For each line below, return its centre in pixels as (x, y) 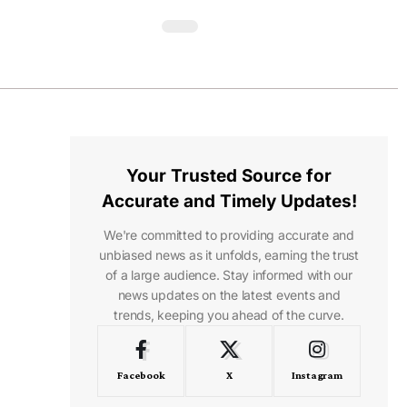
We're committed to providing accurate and (229, 235)
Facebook (141, 375)
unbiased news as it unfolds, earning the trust (229, 255)
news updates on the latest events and (229, 295)
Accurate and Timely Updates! (229, 201)
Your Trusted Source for (229, 176)
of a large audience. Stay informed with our (229, 275)
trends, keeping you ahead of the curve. (229, 315)
